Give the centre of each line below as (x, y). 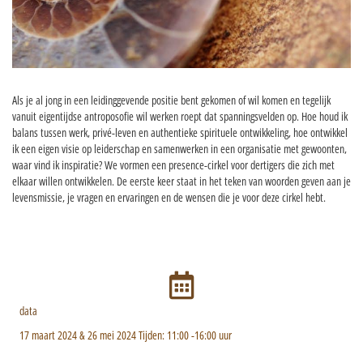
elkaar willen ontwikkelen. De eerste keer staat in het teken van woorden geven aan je (181, 181)
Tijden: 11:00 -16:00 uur (184, 335)
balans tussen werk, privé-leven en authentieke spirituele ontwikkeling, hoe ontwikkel (180, 132)
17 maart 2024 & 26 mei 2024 (78, 335)
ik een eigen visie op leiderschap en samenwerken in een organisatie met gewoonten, (179, 148)
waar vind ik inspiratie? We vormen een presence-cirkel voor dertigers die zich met (173, 164)
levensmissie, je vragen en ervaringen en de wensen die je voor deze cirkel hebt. (169, 197)
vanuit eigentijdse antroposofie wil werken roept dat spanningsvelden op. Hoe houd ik (180, 116)
